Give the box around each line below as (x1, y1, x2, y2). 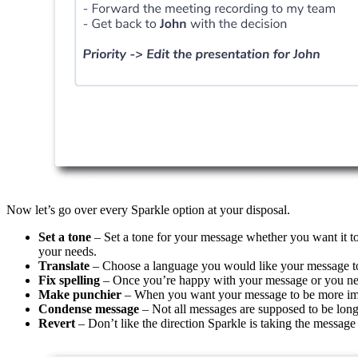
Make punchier (38, 288, 125, 302)
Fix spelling (38, 273, 100, 288)
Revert (38, 316, 78, 331)
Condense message (38, 302, 139, 316)
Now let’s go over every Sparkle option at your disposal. (6, 203, 290, 217)
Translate (38, 259, 93, 273)
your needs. (38, 245, 97, 259)
